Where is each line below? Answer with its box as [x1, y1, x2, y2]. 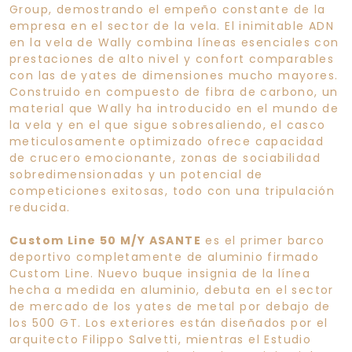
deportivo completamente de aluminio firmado [9, 248, 320, 265]
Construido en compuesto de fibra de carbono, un [9, 83, 339, 100]
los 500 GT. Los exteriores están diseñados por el [9, 314, 328, 331]
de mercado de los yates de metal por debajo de [9, 298, 331, 314]
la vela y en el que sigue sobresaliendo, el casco [9, 116, 326, 133]
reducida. [9, 199, 71, 215]
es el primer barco [201, 232, 325, 248]
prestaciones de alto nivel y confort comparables [9, 50, 335, 67]
